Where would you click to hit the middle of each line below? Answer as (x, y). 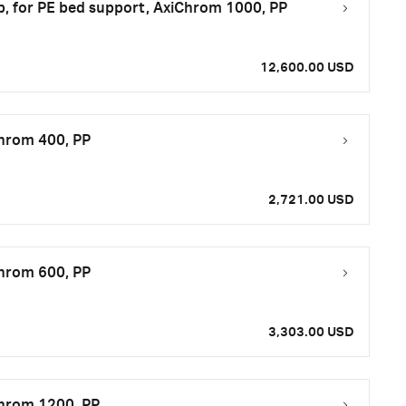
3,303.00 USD (311, 333)
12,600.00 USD (307, 68)
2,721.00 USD (311, 200)
